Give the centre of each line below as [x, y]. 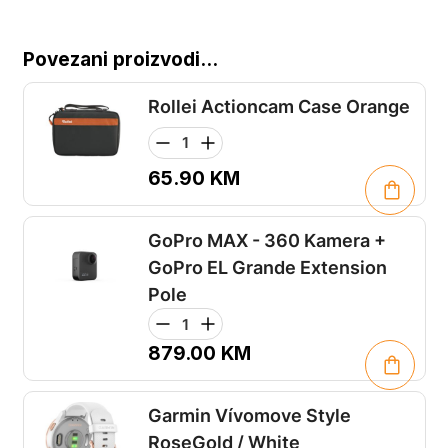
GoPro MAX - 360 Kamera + [266, 240]
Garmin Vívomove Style [249, 415]
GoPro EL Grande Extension [267, 267]
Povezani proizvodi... [120, 59]
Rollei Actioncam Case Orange [278, 106]
